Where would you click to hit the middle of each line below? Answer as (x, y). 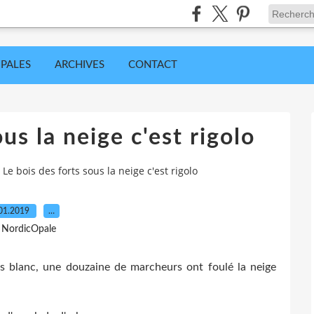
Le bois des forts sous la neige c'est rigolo (100, 171)
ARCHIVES (80, 65)
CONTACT (153, 65)
